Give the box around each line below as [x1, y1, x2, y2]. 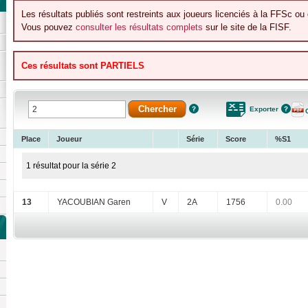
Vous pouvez [21, 22, 76, 33]
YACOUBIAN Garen [57, 197, 131, 208]
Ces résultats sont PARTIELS [21, 60, 144, 71]
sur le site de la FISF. [203, 22, 291, 33]
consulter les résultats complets [76, 22, 203, 33]
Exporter [250, 105, 278, 113]
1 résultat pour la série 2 [26, 161, 116, 171]
